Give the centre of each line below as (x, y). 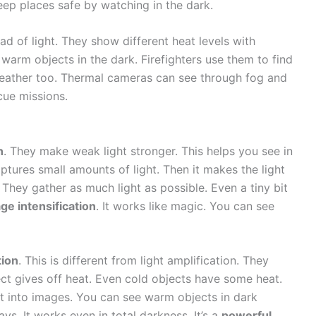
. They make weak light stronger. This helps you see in (148, 151)
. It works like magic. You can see (185, 206)
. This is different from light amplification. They (144, 261)
